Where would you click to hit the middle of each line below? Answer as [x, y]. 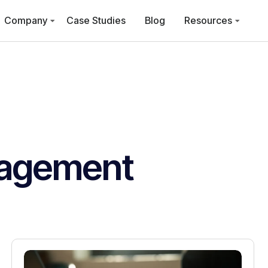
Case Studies [96, 20]
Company [26, 20]
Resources [208, 20]
